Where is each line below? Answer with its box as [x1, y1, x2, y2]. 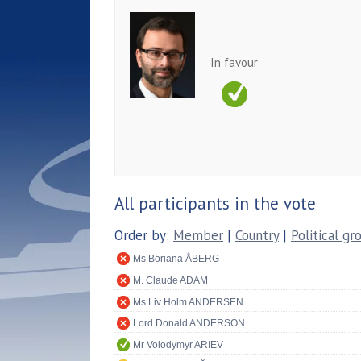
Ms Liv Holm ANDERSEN [133, 296, 243, 308]
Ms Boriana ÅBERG [133, 253, 219, 265]
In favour [210, 54, 258, 70]
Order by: [114, 226, 173, 244]
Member [173, 226, 223, 244]
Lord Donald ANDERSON [133, 317, 245, 330]
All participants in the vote [114, 192, 316, 214]
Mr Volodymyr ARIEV [133, 338, 223, 351]
